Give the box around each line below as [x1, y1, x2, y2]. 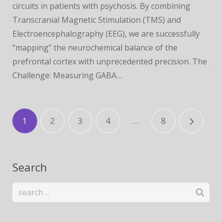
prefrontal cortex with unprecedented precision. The [12, 56, 207, 67]
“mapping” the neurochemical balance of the [12, 42, 177, 53]
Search [12, 160, 47, 174]
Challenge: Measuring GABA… [12, 70, 122, 81]
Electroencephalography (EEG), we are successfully [12, 28, 200, 39]
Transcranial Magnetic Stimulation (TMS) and [12, 14, 181, 25]
